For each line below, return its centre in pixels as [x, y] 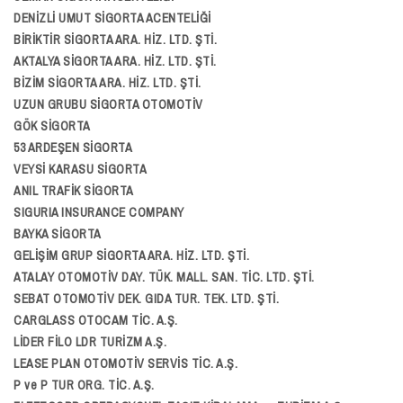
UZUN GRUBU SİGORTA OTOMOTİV [108, 104]
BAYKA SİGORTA [58, 234]
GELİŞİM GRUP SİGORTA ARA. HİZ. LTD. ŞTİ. [131, 255]
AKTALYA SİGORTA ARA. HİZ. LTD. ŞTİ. [115, 61]
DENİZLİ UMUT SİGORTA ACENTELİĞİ [112, 18]
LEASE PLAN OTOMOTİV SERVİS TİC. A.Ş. [125, 363]
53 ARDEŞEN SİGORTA [73, 148]
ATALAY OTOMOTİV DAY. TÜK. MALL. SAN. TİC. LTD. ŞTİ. [164, 277]
